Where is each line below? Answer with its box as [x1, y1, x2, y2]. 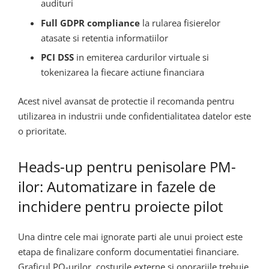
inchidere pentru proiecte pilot [18, 196, 223, 216]
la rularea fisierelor [139, 16, 220, 29]
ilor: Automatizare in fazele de [18, 176, 216, 196]
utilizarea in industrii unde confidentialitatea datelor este [18, 109, 251, 122]
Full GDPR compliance [40, 16, 140, 29]
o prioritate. [18, 124, 67, 137]
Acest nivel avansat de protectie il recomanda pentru [18, 94, 234, 107]
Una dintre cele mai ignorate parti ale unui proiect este [18, 231, 243, 243]
